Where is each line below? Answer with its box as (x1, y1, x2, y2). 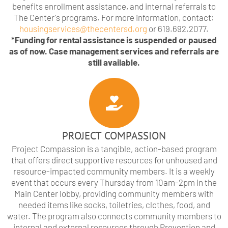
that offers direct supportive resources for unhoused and (11, 155, 217, 165)
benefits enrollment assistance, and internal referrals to (12, 1, 216, 12)
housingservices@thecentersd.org (19, 23, 147, 34)
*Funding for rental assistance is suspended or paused (11, 35, 217, 45)
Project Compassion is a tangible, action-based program (11, 144, 217, 154)
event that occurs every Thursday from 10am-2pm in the (11, 177, 217, 188)
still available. (88, 57, 140, 68)
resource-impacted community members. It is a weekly (13, 166, 215, 177)
